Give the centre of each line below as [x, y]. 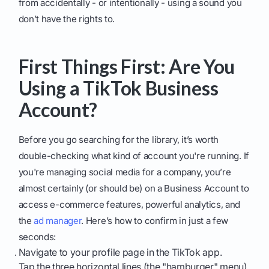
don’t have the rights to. [67, 19]
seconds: [37, 237]
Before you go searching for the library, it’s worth [119, 140]
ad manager [58, 221]
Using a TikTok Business [118, 88]
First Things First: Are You [126, 67]
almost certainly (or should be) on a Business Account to [134, 189]
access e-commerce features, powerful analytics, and [129, 205]
